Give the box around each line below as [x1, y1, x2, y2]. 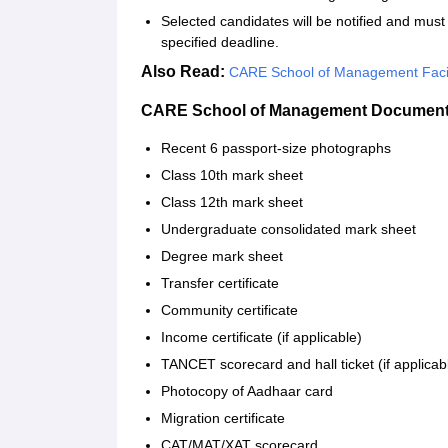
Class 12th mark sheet [161, 194, 303, 211]
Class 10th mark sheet [161, 167, 303, 184]
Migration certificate [161, 410, 285, 427]
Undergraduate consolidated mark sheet [161, 221, 416, 238]
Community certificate [161, 302, 298, 319]
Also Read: [141, 63, 225, 81]
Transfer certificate [161, 275, 279, 292]
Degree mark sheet [161, 248, 283, 265]
